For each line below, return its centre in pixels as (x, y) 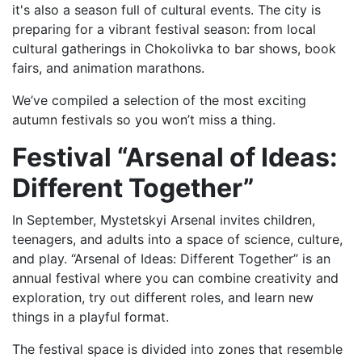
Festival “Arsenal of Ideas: (175, 157)
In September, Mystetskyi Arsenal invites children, (164, 220)
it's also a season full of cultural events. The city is (166, 10)
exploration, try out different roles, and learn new (163, 297)
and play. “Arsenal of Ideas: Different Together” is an (171, 259)
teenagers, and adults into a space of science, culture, (177, 239)
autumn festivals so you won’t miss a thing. (144, 120)
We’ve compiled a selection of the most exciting (159, 100)
